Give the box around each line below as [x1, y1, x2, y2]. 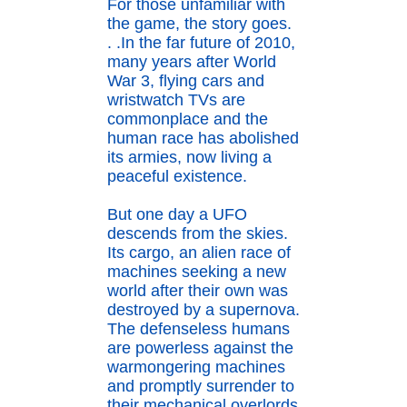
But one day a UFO [107, 205, 247, 224]
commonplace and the [107, 110, 268, 129]
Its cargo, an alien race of [107, 243, 291, 263]
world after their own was [107, 282, 288, 301]
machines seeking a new [107, 263, 286, 282]
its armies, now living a [107, 148, 272, 167]
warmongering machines [107, 358, 285, 377]
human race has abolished [107, 129, 299, 148]
